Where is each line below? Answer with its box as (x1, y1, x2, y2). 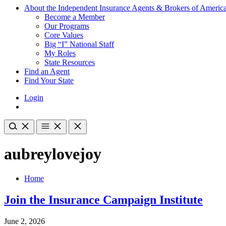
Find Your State (24, 76, 74, 85)
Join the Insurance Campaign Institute (4, 193, 203, 207)
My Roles (44, 48, 76, 58)
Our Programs (44, 21, 89, 30)
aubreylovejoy (4, 145, 101, 163)
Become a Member (44, 12, 105, 21)
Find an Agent (24, 67, 70, 76)
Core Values (44, 30, 83, 39)
